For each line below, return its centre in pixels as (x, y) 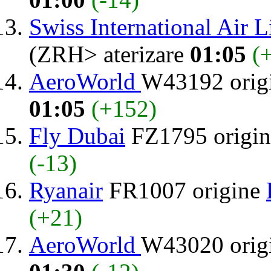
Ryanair (66, 190)
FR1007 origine (184, 190)
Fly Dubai (77, 135)
